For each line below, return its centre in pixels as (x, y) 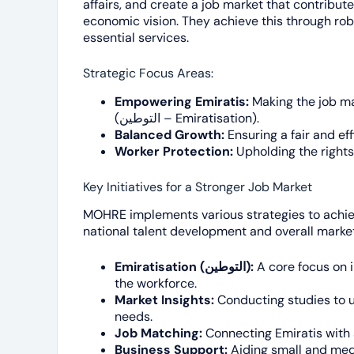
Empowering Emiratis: (182, 101)
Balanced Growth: (169, 134)
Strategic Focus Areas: (148, 73)
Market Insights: (164, 300)
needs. (134, 317)
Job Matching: (158, 333)
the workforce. (156, 284)
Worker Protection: (174, 151)
